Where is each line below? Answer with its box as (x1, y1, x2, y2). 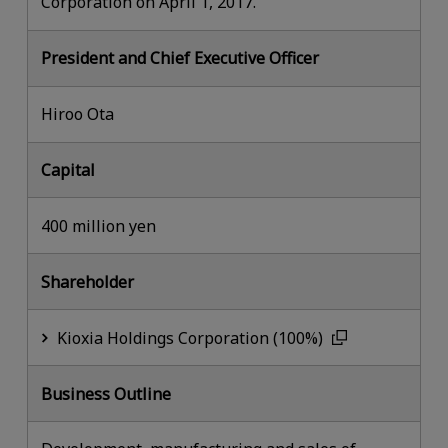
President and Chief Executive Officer (41, 47, 320, 70)
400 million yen (41, 214, 157, 237)
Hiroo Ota (41, 103, 115, 126)
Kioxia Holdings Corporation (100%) (57, 326, 324, 349)
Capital (41, 159, 96, 182)
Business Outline (41, 382, 172, 405)
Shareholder (41, 270, 135, 293)
